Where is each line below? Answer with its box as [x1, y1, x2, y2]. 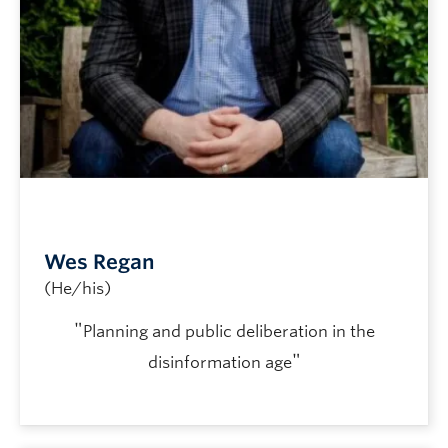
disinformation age [147, 352, 292, 372]
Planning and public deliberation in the [82, 321, 375, 341]
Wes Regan [44, 249, 155, 274]
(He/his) [44, 278, 111, 298]
